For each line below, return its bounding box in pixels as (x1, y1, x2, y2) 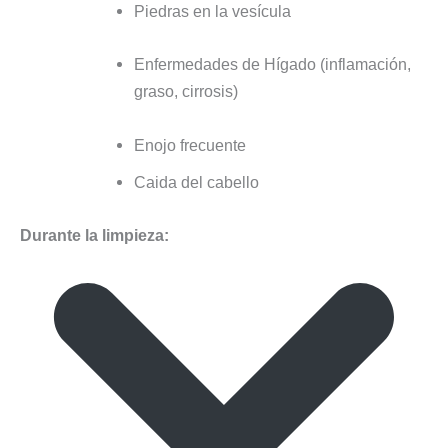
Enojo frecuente (133, 135, 246, 154)
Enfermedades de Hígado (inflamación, (133, 55, 411, 74)
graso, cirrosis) (133, 82, 238, 101)
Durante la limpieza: (20, 225, 169, 244)
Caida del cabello (133, 172, 259, 191)
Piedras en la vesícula (133, 2, 291, 21)
